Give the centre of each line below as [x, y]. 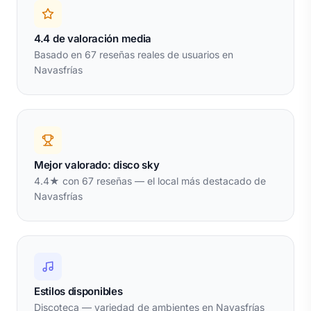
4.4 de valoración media [93, 39]
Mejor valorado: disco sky [97, 165]
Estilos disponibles [78, 292]
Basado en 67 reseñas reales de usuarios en [134, 55]
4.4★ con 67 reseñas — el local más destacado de [150, 181]
